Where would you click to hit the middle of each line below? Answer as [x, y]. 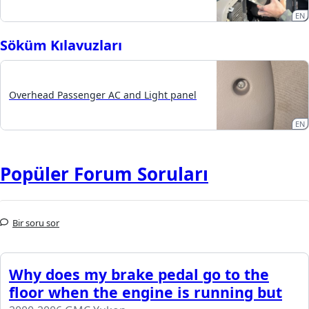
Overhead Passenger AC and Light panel [103, 95]
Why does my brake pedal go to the [139, 274]
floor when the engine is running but [146, 292]
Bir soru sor [36, 222]
